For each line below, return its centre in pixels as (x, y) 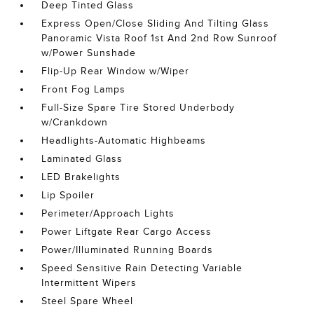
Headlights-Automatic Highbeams (124, 141)
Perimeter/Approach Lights (108, 214)
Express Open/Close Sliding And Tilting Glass (156, 24)
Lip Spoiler (68, 196)
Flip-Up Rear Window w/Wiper (116, 71)
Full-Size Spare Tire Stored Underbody (138, 108)
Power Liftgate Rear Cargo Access (127, 232)
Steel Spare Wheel (88, 301)
